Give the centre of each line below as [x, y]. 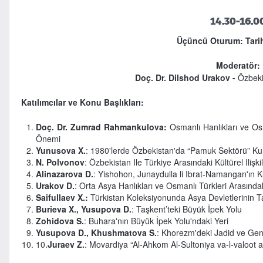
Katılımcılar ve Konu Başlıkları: [82, 102]
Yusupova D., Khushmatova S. [96, 232]
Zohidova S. [60, 220]
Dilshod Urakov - [203, 77]
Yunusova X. [60, 150]
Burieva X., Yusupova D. [83, 209]
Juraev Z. [66, 244]
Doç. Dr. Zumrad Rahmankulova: [101, 127]
